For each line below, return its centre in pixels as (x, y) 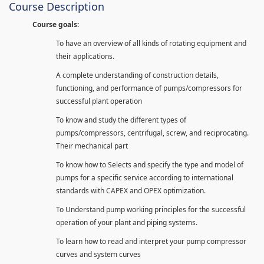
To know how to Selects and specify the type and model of (150, 164)
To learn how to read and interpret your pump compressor (151, 241)
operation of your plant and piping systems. (127, 222)
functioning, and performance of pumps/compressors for (149, 88)
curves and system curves (98, 254)
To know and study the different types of (121, 120)
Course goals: (56, 24)
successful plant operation (99, 101)
